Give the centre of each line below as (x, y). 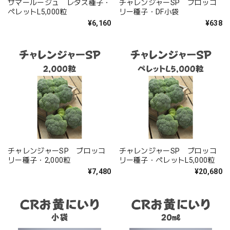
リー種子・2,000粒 (39, 160)
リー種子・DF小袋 (149, 12)
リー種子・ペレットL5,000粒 (167, 160)
